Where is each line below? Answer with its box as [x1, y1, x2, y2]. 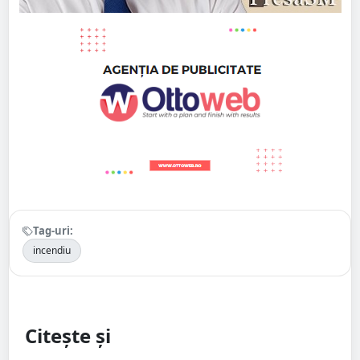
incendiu [33, 243, 71, 257]
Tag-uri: [33, 223, 73, 238]
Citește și [25, 321, 111, 349]
